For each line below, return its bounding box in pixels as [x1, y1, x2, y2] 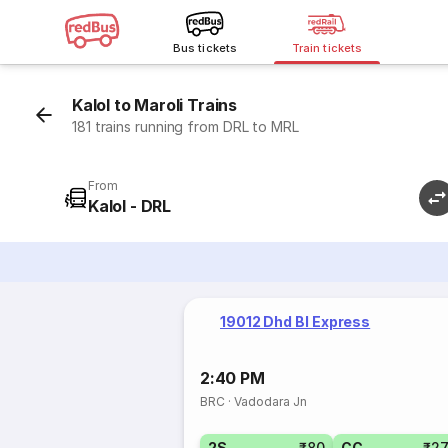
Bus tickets [173, 41, 237, 55]
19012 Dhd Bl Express [220, 313, 371, 330]
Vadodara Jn [234, 394, 308, 409]
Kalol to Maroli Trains [72, 95, 238, 115]
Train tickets [292, 41, 362, 55]
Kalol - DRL [88, 196, 172, 216]
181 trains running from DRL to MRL [72, 118, 299, 135]
